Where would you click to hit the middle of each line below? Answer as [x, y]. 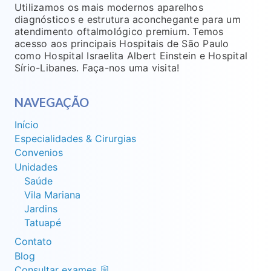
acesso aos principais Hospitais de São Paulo [122, 43]
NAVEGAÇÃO [52, 103]
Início [27, 124]
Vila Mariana [52, 194]
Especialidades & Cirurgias [75, 139]
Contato [33, 242]
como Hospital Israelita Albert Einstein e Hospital [131, 55]
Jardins [41, 209]
